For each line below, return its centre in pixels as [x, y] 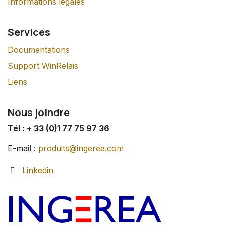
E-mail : [23, 148]
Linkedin [37, 170]
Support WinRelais [43, 66]
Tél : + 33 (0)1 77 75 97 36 [59, 128]
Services [29, 31]
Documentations [39, 49]
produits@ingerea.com [81, 148]
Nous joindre [39, 112]
